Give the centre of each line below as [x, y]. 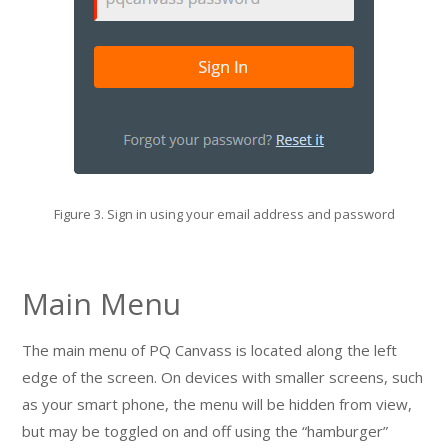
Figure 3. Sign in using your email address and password [224, 214]
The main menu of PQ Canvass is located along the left [210, 350]
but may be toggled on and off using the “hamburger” [205, 431]
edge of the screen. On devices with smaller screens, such [223, 377]
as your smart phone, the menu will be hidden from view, [217, 404]
